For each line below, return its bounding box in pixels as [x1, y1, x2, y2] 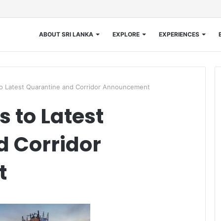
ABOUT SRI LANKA [38, 31, 93, 38]
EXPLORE [112, 31, 140, 38]
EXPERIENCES [158, 31, 199, 38]
